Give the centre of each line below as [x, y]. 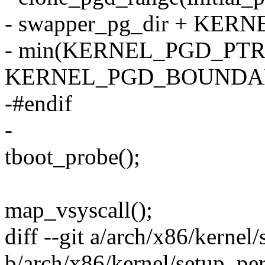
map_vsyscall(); [79, 210]
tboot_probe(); [72, 157]
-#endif [38, 104]
